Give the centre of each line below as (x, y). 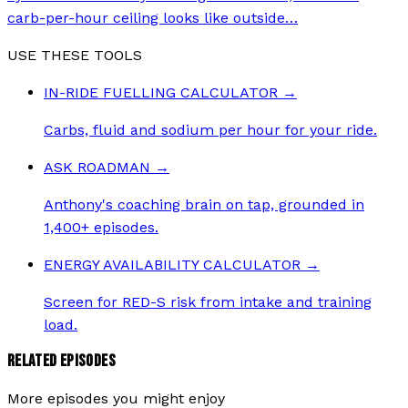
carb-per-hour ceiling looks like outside (146, 17)
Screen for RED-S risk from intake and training (208, 301)
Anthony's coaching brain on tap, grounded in (204, 204)
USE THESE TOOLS (75, 55)
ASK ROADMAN (97, 167)
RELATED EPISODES (61, 362)
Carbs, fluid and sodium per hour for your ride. (210, 129)
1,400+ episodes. (101, 227)
